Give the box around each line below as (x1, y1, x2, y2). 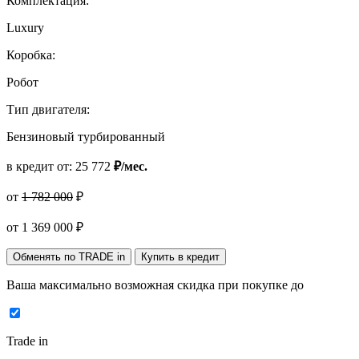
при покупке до (218, 277, 304, 292)
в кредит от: (6, 159, 75, 173)
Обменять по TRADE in (13, 250, 125, 263)
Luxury (6, 20, 44, 34)
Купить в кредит (141, 250, 220, 263)
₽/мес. (114, 159, 147, 173)
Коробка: (6, 47, 55, 62)
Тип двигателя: (6, 102, 90, 116)
